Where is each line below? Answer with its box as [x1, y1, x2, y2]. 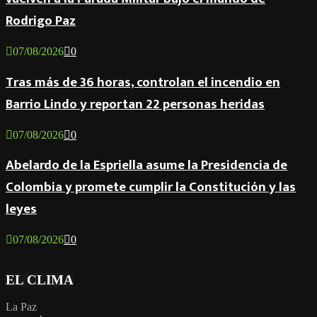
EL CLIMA [6, 272, 74, 287]
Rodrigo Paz [6, 10, 76, 33]
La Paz [6, 301, 37, 313]
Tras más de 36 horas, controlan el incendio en [6, 71, 280, 93]
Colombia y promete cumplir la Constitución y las [6, 176, 296, 199]
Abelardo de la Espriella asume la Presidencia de [6, 154, 287, 177]
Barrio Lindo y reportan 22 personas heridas [6, 93, 265, 115]
